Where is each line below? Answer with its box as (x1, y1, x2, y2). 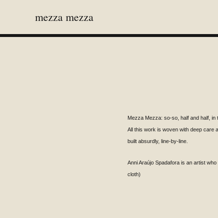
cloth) (127, 171, 141, 177)
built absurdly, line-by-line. (127, 138, 189, 144)
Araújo (139, 160, 154, 165)
